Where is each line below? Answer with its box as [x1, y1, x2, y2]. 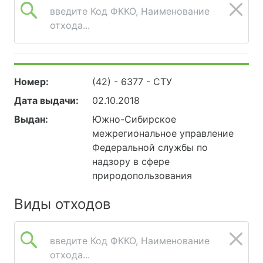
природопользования [92, 169, 193, 181]
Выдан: [14, 113, 48, 125]
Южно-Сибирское [92, 113, 177, 125]
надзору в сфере [92, 155, 170, 167]
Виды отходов [14, 195, 110, 213]
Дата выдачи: [14, 94, 79, 106]
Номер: [14, 75, 49, 87]
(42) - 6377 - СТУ [92, 75, 173, 87]
